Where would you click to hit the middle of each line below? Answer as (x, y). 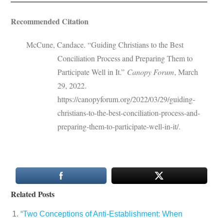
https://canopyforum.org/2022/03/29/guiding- (127, 99)
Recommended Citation (50, 21)
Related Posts (33, 194)
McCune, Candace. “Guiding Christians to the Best (105, 45)
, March (186, 72)
